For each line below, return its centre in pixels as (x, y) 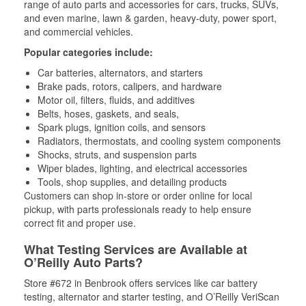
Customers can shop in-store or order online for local (138, 195)
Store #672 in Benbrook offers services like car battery (141, 283)
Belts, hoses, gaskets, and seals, (108, 113)
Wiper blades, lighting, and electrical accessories (142, 168)
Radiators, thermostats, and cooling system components (159, 141)
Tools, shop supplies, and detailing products (132, 182)
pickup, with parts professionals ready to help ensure (138, 209)
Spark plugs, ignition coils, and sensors (122, 127)
